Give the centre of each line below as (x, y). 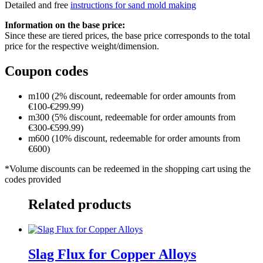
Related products (80, 205)
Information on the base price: (65, 25)
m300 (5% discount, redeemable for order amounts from (132, 117)
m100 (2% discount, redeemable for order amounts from (132, 96)
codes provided (33, 180)
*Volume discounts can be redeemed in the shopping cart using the (128, 169)
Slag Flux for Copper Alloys (112, 254)
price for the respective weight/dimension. (82, 46)
